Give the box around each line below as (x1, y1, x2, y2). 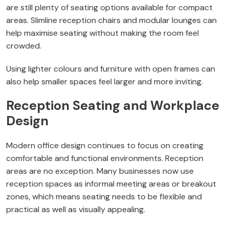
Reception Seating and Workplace (6, 97, 219, 114)
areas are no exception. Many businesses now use (6, 166, 194, 177)
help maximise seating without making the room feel (6, 28, 199, 39)
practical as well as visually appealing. (6, 204, 145, 215)
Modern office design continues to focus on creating (6, 140, 203, 151)
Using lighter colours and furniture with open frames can (6, 63, 215, 75)
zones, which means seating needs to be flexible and (6, 191, 202, 202)
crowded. (6, 40, 41, 52)
